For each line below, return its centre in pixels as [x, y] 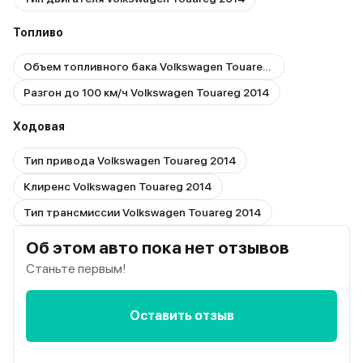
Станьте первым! [76, 269]
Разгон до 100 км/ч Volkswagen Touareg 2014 [147, 92]
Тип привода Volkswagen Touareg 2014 [130, 160]
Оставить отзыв [181, 316]
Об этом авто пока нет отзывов [158, 248]
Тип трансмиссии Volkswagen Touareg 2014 [143, 212]
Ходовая [39, 126]
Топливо [38, 32]
